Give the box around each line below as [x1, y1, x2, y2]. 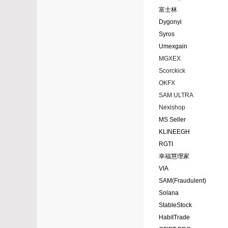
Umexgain [159, 43, 187, 50]
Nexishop [159, 104, 185, 111]
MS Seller [159, 116, 186, 124]
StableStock [159, 202, 192, 209]
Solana [159, 189, 179, 197]
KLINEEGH [159, 128, 190, 136]
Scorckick [159, 67, 185, 75]
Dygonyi [159, 18, 182, 26]
